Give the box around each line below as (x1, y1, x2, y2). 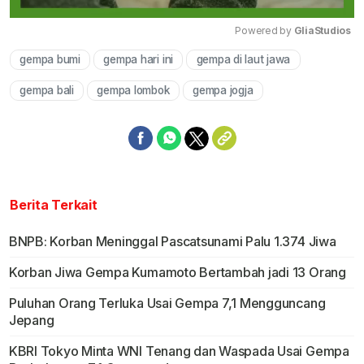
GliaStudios (293, 24, 351, 37)
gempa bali (19, 84, 74, 97)
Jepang (8, 312, 54, 329)
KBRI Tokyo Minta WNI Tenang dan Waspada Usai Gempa (8, 343, 349, 360)
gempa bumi (19, 53, 80, 67)
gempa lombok (97, 84, 170, 97)
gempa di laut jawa (196, 53, 291, 67)
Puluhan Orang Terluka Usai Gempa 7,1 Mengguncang (8, 295, 326, 312)
